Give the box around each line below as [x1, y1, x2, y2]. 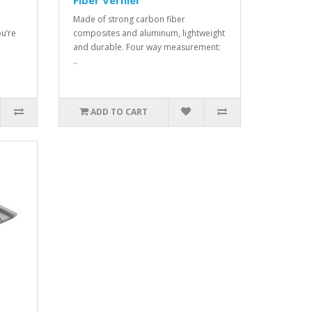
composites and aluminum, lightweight [72, 27, 225, 40]
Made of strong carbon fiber [72, 13, 185, 26]
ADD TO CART [90, 106, 148, 118]
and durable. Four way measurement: [72, 41, 221, 54]
